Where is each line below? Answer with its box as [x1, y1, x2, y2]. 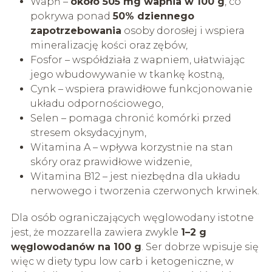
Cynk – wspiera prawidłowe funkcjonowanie [30, 83, 253, 95]
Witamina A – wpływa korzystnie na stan [30, 141, 233, 153]
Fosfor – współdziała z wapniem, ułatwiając [30, 53, 245, 66]
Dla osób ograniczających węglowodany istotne [10, 211, 254, 223]
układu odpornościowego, [30, 97, 163, 109]
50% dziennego [112, 10, 194, 22]
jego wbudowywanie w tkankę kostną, [30, 68, 224, 80]
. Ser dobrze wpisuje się [141, 240, 259, 253]
